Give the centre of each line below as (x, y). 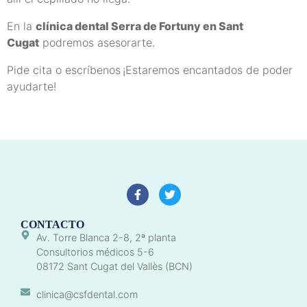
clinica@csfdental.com (87, 295)
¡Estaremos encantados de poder (208, 70)
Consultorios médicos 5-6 (95, 252)
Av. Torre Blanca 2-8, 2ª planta (106, 238)
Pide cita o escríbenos (64, 70)
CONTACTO (52, 225)
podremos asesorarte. (97, 43)
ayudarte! (32, 87)
